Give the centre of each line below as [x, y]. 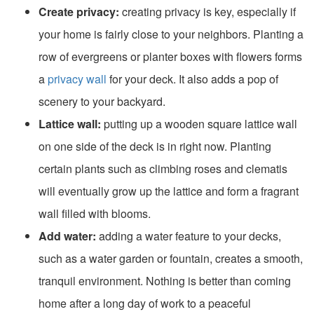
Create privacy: [79, 11]
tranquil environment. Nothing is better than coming [165, 280]
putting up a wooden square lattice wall [199, 123]
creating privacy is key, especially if [207, 11]
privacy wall [77, 78]
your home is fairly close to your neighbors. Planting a [171, 34]
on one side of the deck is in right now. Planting [155, 146]
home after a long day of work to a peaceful [145, 303]
